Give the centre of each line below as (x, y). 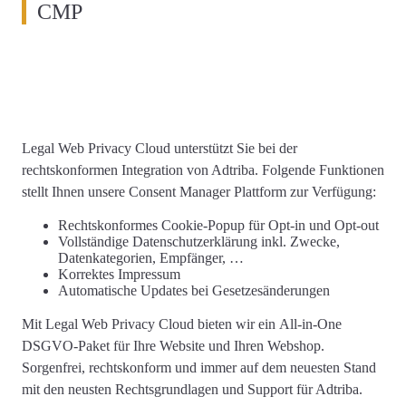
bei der (276, 149)
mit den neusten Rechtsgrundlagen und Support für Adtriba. (192, 390)
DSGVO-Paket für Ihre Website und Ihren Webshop (171, 346)
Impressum (149, 275)
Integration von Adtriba (186, 170)
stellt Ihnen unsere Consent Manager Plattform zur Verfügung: (199, 192)
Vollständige (95, 242)
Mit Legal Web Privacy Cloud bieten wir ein (150, 324)
